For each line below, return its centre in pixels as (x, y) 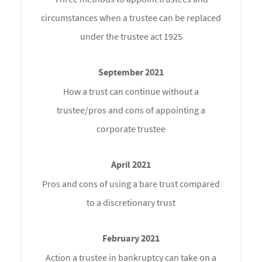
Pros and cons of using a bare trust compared (131, 184)
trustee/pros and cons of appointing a (131, 110)
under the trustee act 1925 (131, 37)
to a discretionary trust (131, 203)
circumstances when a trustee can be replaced (131, 18)
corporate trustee (131, 129)
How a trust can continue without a (131, 92)
